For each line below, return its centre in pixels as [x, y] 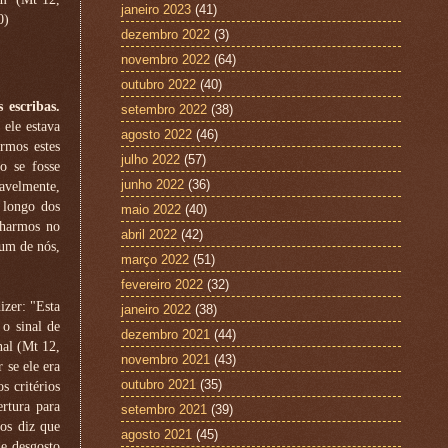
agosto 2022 [156, 134]
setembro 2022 [164, 109]
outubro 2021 [158, 384]
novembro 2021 [165, 359]
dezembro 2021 [165, 334]
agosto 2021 [156, 434]
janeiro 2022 [156, 309]
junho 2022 [152, 184]
